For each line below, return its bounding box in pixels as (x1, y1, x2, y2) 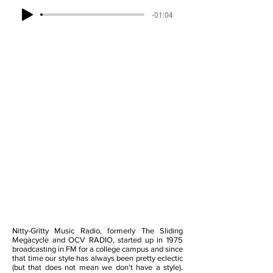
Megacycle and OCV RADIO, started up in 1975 (12, 235, 183, 244)
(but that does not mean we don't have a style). (12, 263, 183, 272)
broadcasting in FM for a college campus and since (12, 244, 183, 253)
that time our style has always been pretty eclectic (12, 253, 183, 263)
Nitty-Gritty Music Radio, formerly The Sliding (12, 226, 183, 235)
